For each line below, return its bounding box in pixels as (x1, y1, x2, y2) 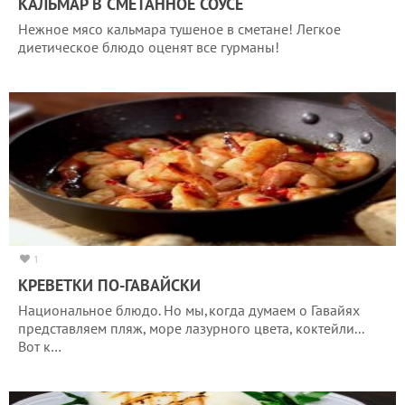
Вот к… (18, 336, 61, 355)
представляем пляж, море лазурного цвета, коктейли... (18, 318, 363, 337)
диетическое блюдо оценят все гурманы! (18, 37, 279, 56)
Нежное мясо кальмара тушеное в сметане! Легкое (18, 19, 341, 38)
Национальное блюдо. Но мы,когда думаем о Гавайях (18, 300, 360, 319)
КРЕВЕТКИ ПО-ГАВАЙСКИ (18, 274, 201, 296)
